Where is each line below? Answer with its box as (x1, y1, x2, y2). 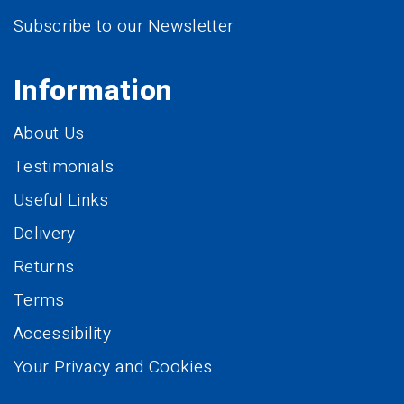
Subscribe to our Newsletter (14, 14, 234, 40)
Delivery (14, 221, 76, 247)
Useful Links (14, 188, 109, 214)
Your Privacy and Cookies (14, 354, 213, 381)
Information (14, 69, 173, 113)
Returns (14, 254, 75, 280)
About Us (14, 121, 85, 147)
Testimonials (14, 154, 115, 180)
